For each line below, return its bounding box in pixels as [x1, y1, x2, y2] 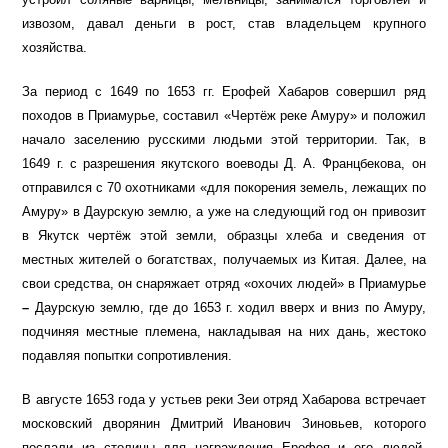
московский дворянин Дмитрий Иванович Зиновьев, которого [22, 416, 426, 432]
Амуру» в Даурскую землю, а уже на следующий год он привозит [22, 204, 426, 220]
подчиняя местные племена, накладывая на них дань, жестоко [22, 324, 426, 340]
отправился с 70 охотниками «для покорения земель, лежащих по [22, 180, 426, 196]
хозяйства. [22, 40, 88, 56]
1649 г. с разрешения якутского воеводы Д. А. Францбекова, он [22, 156, 426, 172]
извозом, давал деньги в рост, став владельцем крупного [22, 16, 426, 32]
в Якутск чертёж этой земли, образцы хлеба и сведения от [22, 228, 426, 244]
